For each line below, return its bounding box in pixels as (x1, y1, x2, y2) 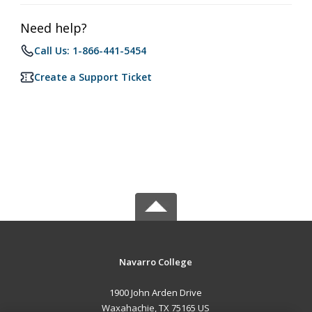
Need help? (20, 19, 87, 36)
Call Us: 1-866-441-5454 (34, 44, 146, 57)
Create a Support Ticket (34, 70, 152, 84)
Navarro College (119, 256, 193, 268)
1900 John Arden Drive (109, 286, 203, 299)
